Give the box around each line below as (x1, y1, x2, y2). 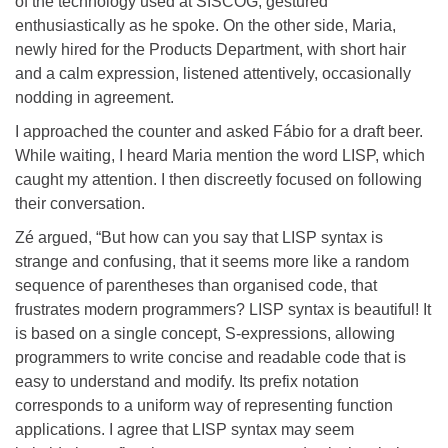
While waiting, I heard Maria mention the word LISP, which (15, 146, 425, 164)
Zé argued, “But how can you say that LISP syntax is (15, 228, 383, 246)
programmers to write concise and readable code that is (15, 348, 406, 366)
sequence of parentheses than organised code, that (15, 276, 377, 294)
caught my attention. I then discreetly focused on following (15, 170, 422, 188)
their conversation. (15, 194, 145, 212)
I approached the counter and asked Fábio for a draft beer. (15, 122, 423, 140)
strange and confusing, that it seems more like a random (15, 252, 409, 270)
